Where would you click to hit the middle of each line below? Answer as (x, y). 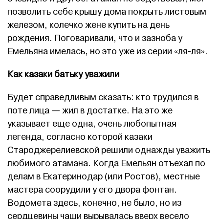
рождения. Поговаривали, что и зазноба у (95, 39)
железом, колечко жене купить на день (88, 25)
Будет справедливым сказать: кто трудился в (103, 98)
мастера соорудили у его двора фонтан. (92, 190)
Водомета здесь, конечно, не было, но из (94, 203)
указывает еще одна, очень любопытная (92, 124)
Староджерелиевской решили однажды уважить (109, 151)
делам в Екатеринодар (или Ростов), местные (104, 177)
